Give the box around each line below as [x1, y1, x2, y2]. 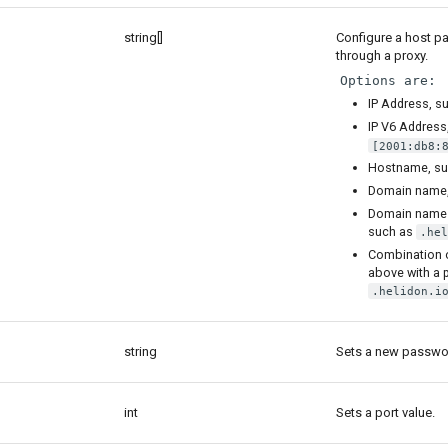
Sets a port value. [335, 404, 435, 420]
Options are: [339, 72, 436, 88]
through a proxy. [335, 47, 428, 63]
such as [368, 224, 417, 240]
